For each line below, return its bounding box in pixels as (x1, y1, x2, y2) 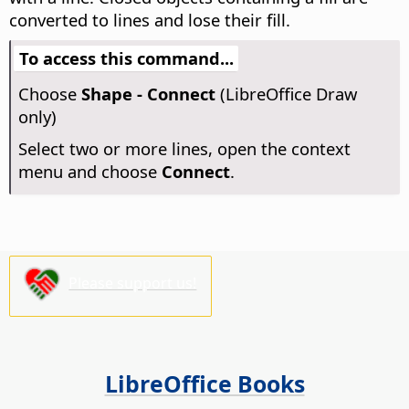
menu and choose (17, 160, 162, 184)
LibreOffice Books (104, 367, 305, 399)
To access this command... (18, 47, 234, 70)
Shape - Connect (80, 82, 215, 106)
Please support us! (68, 272, 197, 293)
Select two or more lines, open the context (17, 137, 351, 161)
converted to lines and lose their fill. (9, 8, 290, 32)
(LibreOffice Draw (215, 82, 357, 106)
